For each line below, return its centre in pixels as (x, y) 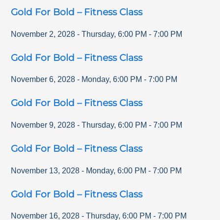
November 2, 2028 (43, 34)
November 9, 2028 (43, 125)
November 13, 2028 (45, 170)
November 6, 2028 (43, 80)
